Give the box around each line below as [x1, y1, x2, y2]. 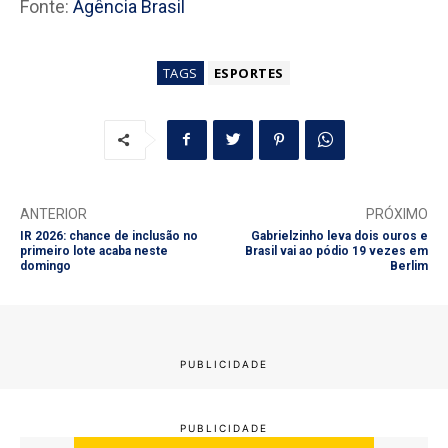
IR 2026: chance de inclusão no [20, 228, 198, 243]
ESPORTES [213, 63, 284, 82]
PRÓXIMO [365, 205, 428, 222]
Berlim [389, 258, 428, 273]
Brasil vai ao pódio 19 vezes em [244, 243, 428, 258]
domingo [20, 258, 71, 273]
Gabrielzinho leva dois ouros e [250, 228, 428, 243]
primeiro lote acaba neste [20, 243, 168, 258]
